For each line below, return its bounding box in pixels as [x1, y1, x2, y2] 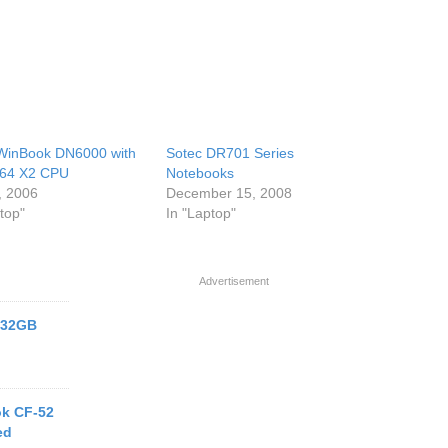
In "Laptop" [166, 205, 237, 221]
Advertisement [199, 275, 269, 287]
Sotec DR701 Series [166, 145, 295, 161]
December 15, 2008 [166, 185, 293, 201]
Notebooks [166, 165, 235, 181]
